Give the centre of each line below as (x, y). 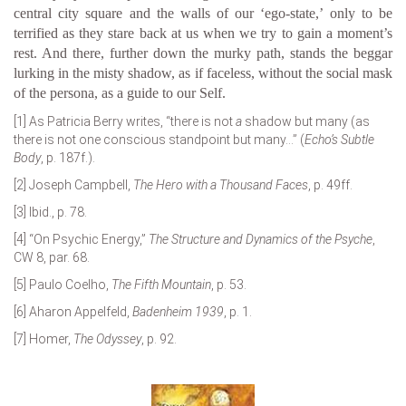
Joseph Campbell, (80, 184)
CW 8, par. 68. (52, 257)
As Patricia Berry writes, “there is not (131, 121)
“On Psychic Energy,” (87, 239)
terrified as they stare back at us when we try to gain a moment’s (203, 33)
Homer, (50, 338)
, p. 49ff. (330, 184)
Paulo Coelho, (69, 284)
